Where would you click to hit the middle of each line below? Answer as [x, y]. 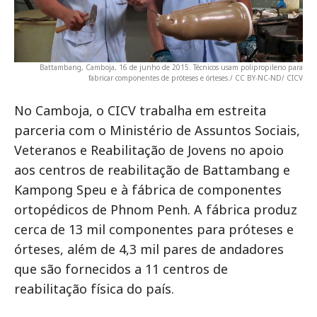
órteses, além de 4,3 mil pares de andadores [149, 249]
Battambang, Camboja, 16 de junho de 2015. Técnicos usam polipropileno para [171, 67]
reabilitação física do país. [94, 288]
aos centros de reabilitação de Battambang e [152, 169]
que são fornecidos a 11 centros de [121, 269]
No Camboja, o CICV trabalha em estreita [140, 110]
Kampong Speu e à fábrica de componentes [148, 189]
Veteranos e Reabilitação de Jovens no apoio [149, 150]
